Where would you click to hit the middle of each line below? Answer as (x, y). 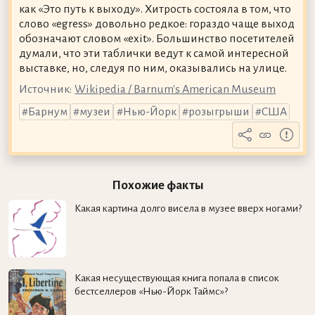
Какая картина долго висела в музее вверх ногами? (188, 208)
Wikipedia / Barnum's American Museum (175, 89)
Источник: (45, 89)
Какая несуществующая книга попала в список (176, 278)
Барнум (47, 111)
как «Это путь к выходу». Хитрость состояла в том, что (155, 9)
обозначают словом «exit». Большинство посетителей (156, 38)
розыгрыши (219, 111)
